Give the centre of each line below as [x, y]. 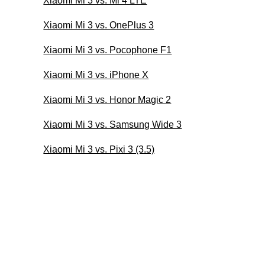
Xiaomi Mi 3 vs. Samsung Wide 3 [113, 124]
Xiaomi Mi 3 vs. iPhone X [96, 75]
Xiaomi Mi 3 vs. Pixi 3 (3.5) [99, 149]
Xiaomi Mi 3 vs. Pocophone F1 [108, 50]
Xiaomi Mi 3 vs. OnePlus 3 [99, 25]
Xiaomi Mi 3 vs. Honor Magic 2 [107, 99]
